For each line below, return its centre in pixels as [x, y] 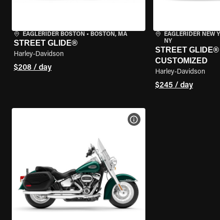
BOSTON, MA [109, 34]
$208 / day [33, 68]
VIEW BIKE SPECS [164, 119]
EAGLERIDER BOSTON [54, 34]
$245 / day [174, 85]
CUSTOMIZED [181, 61]
